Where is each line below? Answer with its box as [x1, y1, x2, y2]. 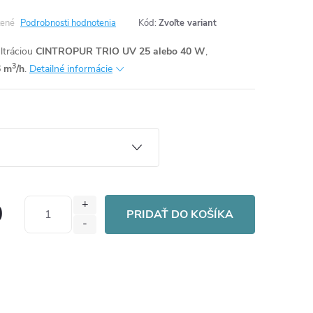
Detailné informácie [29, 62, 112, 75]
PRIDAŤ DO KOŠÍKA [126, 207, 233, 222]
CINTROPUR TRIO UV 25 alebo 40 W [33, 45, 205, 58]
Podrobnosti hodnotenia [20, 17, 116, 29]
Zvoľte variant [159, 17, 217, 29]
